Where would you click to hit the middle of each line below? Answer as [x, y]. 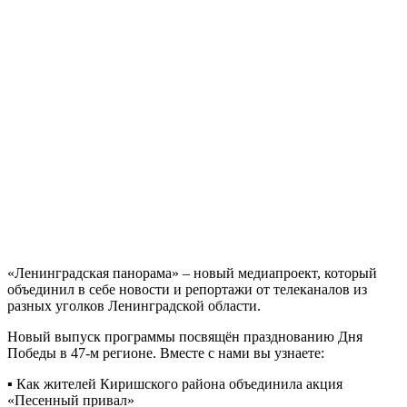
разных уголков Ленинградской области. [134, 306]
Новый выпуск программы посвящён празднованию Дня [185, 337]
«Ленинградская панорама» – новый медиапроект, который [192, 273]
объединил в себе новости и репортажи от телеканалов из [187, 290]
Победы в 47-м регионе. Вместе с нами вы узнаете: [166, 353]
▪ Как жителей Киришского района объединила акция [175, 384]
